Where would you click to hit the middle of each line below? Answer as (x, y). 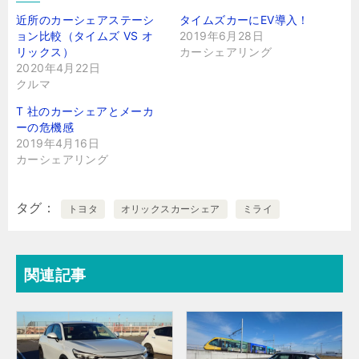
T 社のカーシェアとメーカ (85, 111)
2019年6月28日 (222, 35)
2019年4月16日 (58, 143)
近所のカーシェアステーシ (85, 19)
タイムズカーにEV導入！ (244, 19)
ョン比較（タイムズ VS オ (85, 35)
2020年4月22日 (58, 67)
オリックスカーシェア (170, 208)
